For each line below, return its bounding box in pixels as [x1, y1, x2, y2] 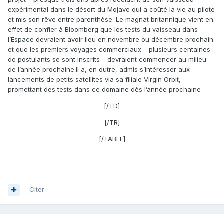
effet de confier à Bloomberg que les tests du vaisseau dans [8, 25, 198, 33]
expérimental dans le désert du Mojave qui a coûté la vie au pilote [8, 5, 215, 13]
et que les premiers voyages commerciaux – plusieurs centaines [8, 45, 210, 53]
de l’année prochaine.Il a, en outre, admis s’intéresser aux [8, 65, 190, 73]
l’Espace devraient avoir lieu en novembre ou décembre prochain [8, 35, 213, 43]
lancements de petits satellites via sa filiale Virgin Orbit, [8, 75, 181, 83]
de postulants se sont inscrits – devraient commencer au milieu [8, 55, 206, 63]
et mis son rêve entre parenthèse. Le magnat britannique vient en [8, 15, 213, 23]
